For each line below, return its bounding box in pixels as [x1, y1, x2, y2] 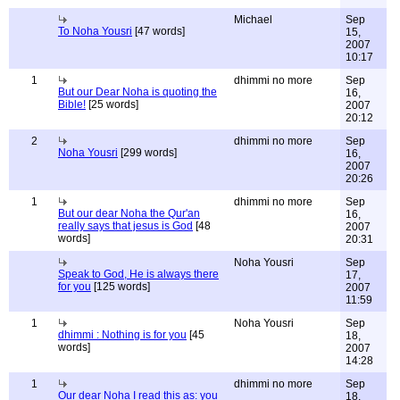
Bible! [58, 98, 86, 111]
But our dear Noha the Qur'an [58, 207, 200, 220]
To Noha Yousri [58, 25, 132, 37]
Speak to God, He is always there [58, 268, 219, 280]
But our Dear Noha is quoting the [58, 86, 217, 98]
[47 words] [132, 25, 185, 37]
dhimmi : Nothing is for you [58, 329, 187, 341]
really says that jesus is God [58, 220, 193, 232]
